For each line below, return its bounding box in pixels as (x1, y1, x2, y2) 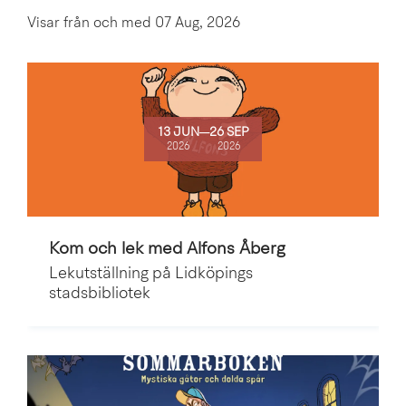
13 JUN (157, 126, 199, 140)
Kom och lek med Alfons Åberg (49, 240, 285, 258)
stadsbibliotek (49, 285, 150, 302)
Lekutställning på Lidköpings (49, 266, 253, 282)
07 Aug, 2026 (155, 15, 240, 31)
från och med (63, 15, 155, 31)
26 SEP (208, 126, 249, 140)
